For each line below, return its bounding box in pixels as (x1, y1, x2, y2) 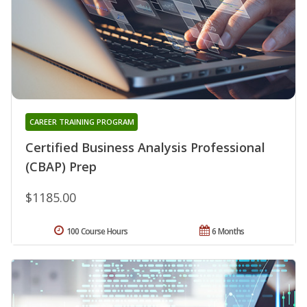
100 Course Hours (66, 225, 128, 237)
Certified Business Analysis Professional (25, 138, 265, 156)
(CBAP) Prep (25, 158, 97, 175)
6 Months (212, 225, 245, 237)
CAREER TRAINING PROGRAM (29, 116, 134, 127)
